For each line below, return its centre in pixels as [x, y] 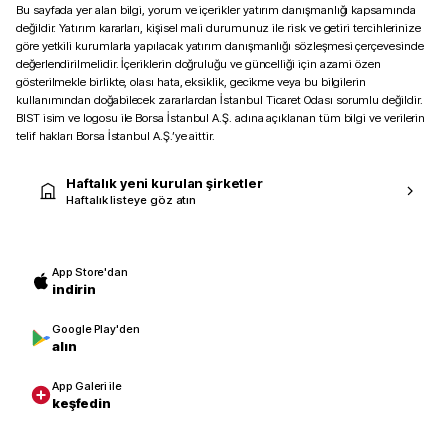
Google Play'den [96, 328]
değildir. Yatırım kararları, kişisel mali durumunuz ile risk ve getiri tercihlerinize [219, 27]
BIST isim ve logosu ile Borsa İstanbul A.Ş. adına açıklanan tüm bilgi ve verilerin [221, 117]
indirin [74, 288]
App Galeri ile [87, 385]
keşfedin [81, 402]
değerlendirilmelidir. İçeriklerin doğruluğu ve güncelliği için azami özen [198, 63]
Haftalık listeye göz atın [131, 199]
